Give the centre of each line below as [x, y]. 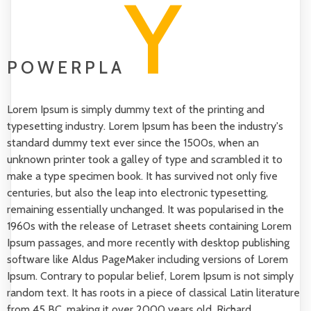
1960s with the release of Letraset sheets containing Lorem [149, 226]
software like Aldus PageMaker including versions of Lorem [148, 259]
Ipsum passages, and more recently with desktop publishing [148, 243]
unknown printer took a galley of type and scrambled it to [145, 159]
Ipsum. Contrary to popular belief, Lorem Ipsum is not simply [150, 276]
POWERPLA [66, 67]
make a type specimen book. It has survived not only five [142, 176]
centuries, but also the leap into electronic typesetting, [137, 193]
